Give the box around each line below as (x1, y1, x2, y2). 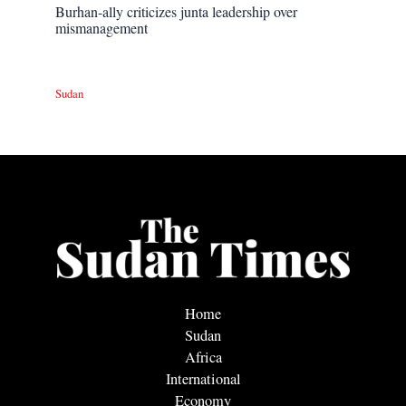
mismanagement (55, 18, 149, 38)
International (165, 368, 241, 389)
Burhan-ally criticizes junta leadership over (55, 2, 298, 22)
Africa (184, 346, 222, 367)
